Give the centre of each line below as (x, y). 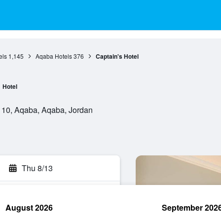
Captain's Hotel (117, 56)
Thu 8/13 (37, 168)
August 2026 (29, 207)
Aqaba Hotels (54, 56)
